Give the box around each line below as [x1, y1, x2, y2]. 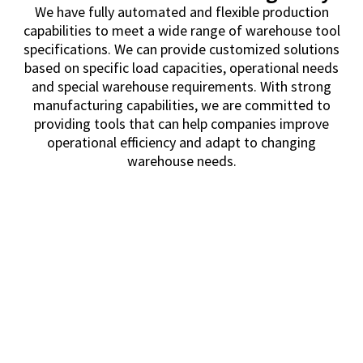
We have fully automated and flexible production [34, 2, 329, 22]
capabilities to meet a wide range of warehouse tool [23, 21, 340, 41]
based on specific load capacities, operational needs [24, 58, 339, 78]
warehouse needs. [126, 152, 237, 171]
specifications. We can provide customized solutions [23, 40, 340, 59]
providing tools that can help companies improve [34, 114, 329, 134]
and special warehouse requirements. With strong [32, 77, 331, 96]
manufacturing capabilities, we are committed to [32, 96, 331, 115]
